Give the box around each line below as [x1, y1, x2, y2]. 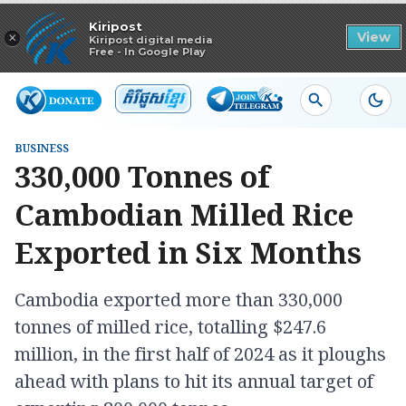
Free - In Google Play [89, 45, 206, 59]
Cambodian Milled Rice [14, 195, 353, 234]
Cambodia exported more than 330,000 [14, 287, 343, 312]
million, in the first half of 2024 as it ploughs [14, 342, 386, 366]
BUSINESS [14, 140, 69, 156]
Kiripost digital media [89, 34, 212, 47]
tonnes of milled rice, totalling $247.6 [14, 314, 326, 339]
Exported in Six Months [14, 233, 362, 272]
